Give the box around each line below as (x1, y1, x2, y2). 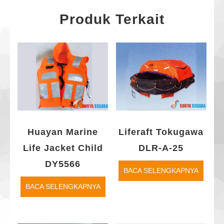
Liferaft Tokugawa (118, 126, 204, 137)
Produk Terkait (59, 11, 164, 27)
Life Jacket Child (22, 142, 103, 153)
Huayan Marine (27, 126, 98, 137)
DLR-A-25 (138, 142, 184, 153)
